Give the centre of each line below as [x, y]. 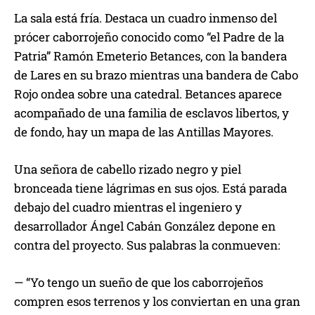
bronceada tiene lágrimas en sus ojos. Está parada [150, 188]
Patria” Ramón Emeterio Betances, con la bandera [150, 56]
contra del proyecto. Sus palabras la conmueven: [147, 245]
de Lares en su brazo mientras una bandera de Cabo [156, 75]
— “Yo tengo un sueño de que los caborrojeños [139, 283]
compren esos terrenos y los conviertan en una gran [157, 302]
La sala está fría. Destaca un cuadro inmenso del [146, 18]
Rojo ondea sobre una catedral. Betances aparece [148, 94]
